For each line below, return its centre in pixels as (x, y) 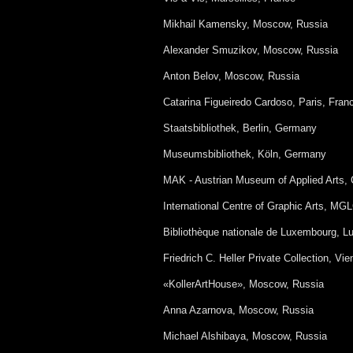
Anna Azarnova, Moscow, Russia (238, 310)
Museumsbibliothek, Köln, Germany (245, 154)
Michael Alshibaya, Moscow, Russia (245, 336)
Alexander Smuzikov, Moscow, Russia (251, 50)
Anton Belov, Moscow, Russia (231, 76)
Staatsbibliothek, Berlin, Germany (240, 128)
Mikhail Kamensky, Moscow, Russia (245, 24)
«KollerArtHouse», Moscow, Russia (243, 284)
